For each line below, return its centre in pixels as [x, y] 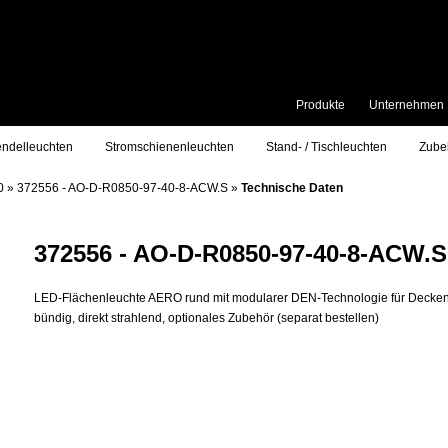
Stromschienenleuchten [169, 147]
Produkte [320, 105]
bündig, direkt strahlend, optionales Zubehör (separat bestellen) [206, 318]
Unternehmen [406, 105]
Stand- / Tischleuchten [326, 147]
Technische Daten [292, 188]
